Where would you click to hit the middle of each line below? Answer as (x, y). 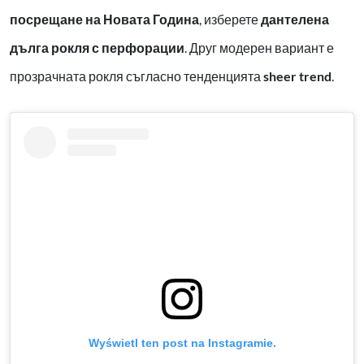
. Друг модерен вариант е (259, 48)
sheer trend (297, 76)
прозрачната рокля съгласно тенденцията (136, 76)
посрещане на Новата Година (104, 19)
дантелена (295, 19)
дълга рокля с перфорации (97, 48)
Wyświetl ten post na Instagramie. (182, 343)
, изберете (230, 19)
